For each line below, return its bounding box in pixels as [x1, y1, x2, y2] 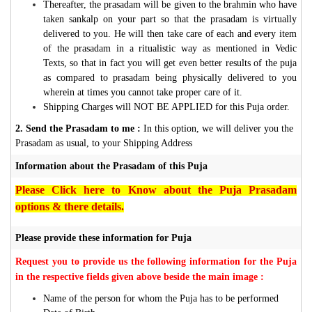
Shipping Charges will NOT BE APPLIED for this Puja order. [43, 101, 290, 112]
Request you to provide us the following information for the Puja [15, 256, 297, 267]
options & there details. [15, 200, 124, 212]
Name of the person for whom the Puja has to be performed [43, 292, 279, 304]
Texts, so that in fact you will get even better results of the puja [43, 57, 297, 68]
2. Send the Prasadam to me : [15, 123, 141, 134]
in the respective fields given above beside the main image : [15, 271, 264, 282]
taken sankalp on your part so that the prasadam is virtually [43, 13, 297, 24]
